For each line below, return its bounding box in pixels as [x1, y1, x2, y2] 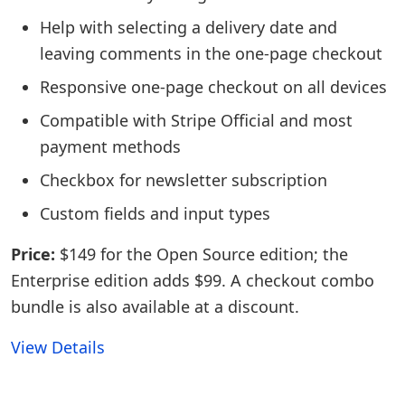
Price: [11, 243, 55, 265]
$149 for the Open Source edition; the [55, 243, 348, 265]
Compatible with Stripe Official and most [40, 109, 353, 131]
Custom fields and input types [40, 202, 270, 224]
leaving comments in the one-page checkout [40, 42, 382, 64]
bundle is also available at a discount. [11, 296, 299, 317]
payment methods [40, 136, 181, 157]
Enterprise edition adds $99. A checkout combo [11, 269, 374, 291]
